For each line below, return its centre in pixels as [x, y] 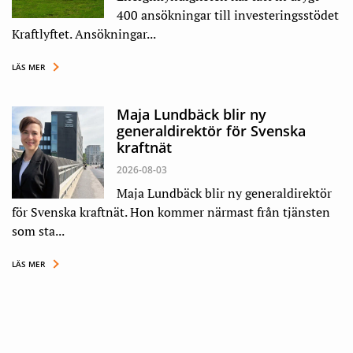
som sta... [38, 231]
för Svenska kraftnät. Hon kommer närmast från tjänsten [171, 212]
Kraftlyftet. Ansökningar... [84, 34]
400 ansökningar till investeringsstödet [228, 15]
